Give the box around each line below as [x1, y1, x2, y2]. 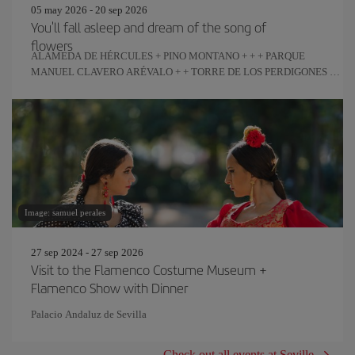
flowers [31, 35, 73, 55]
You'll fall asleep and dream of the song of [31, 17, 266, 36]
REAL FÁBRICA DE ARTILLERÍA [31, 81, 182, 94]
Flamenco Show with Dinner [31, 277, 188, 297]
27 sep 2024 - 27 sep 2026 [31, 246, 143, 258]
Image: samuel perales [25, 207, 105, 217]
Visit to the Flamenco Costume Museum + [31, 259, 267, 279]
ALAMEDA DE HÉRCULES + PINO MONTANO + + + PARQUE [31, 49, 305, 62]
